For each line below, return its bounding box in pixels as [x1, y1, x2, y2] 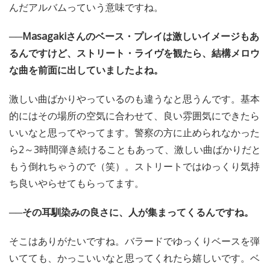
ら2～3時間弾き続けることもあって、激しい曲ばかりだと [9, 142, 261, 156]
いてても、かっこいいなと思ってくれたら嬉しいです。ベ [9, 251, 260, 265]
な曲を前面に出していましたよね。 [9, 63, 163, 77]
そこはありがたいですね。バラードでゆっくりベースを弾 [9, 234, 260, 248]
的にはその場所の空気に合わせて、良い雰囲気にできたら [9, 108, 260, 122]
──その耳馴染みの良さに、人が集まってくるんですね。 [9, 205, 254, 219]
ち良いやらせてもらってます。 [9, 176, 144, 190]
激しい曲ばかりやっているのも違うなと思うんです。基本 [9, 92, 260, 105]
